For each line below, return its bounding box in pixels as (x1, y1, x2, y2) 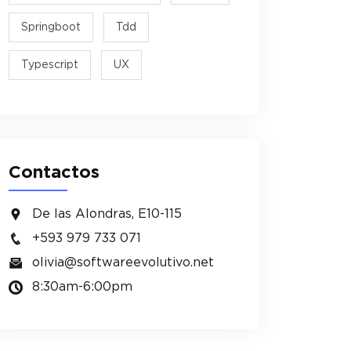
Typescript (21, 59, 78, 71)
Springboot (21, 21, 81, 33)
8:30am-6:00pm (32, 280, 132, 293)
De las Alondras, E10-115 (32, 207, 182, 220)
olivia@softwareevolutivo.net (32, 255, 214, 269)
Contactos (9, 163, 100, 181)
